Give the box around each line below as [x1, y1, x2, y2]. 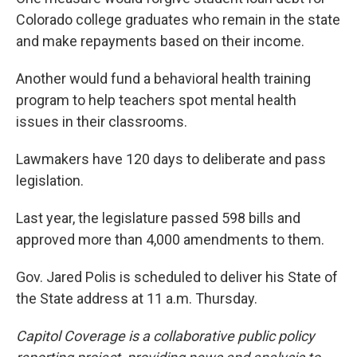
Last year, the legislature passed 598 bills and [16, 210, 300, 226]
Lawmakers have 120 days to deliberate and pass [16, 151, 326, 167]
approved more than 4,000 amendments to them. [16, 231, 324, 248]
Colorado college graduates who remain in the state [16, 11, 340, 28]
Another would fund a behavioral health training [16, 70, 311, 87]
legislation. [16, 172, 84, 189]
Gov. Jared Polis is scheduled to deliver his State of [16, 269, 338, 285]
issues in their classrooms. [16, 113, 187, 130]
